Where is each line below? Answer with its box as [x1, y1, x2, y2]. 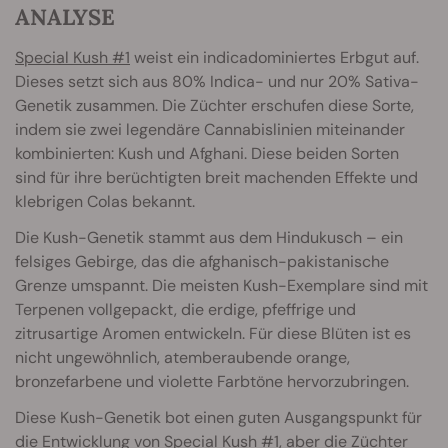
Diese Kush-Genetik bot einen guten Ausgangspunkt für [15, 406, 422, 428]
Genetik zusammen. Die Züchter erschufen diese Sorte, [15, 94, 414, 116]
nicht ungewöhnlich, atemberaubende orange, [15, 346, 350, 368]
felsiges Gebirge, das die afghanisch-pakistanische [15, 250, 389, 272]
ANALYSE [15, 2, 115, 31]
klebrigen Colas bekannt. [15, 190, 195, 212]
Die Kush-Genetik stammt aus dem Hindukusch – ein [15, 226, 403, 248]
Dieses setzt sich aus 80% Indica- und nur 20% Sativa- [15, 70, 419, 92]
